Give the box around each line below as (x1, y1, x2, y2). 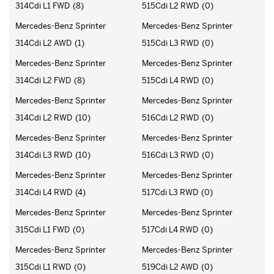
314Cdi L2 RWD (15, 112, 72, 123)
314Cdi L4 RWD (15, 187, 72, 198)
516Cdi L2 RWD (142, 112, 199, 123)
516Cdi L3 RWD (142, 149, 199, 160)
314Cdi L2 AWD (15, 37, 72, 48)
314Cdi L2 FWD (15, 75, 71, 86)
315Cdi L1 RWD (15, 261, 71, 272)
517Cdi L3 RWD (142, 187, 198, 198)
